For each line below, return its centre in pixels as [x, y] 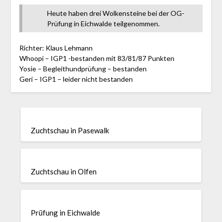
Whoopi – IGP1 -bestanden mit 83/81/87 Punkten [97, 58]
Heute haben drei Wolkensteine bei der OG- [115, 13]
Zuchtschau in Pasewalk [70, 131]
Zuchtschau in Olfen [64, 172]
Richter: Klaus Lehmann [56, 48]
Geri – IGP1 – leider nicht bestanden [76, 79]
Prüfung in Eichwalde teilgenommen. [103, 23]
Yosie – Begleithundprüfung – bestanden [83, 68]
